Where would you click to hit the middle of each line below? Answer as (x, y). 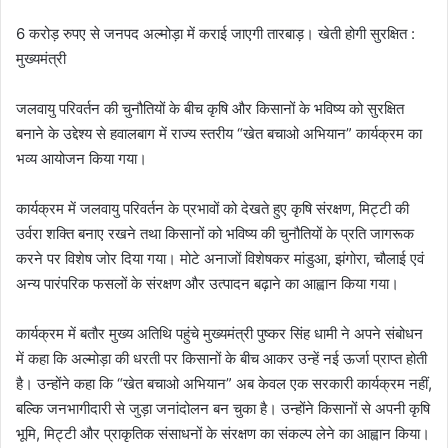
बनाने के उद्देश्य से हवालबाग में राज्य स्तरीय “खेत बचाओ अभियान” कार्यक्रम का (219, 133)
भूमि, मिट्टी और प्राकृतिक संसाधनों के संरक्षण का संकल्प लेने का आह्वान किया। (223, 433)
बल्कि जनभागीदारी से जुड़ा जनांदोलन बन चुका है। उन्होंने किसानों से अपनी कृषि (223, 408)
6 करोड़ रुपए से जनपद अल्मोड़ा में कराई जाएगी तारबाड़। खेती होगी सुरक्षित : (215, 33)
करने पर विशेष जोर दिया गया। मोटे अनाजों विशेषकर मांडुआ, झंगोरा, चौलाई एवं (220, 258)
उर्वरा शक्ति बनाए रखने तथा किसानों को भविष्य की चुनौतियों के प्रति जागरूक (215, 233)
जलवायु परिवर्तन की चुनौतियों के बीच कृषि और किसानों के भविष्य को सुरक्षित (210, 108)
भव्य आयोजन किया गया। (81, 158)
